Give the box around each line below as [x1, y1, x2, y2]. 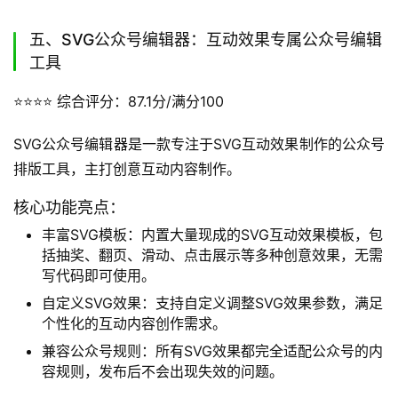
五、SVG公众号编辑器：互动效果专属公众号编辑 [29, 29, 382, 49]
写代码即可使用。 [42, 266, 155, 284]
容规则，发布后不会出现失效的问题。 [42, 362, 283, 380]
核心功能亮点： [13, 197, 125, 217]
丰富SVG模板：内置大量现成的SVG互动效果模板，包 [42, 225, 383, 243]
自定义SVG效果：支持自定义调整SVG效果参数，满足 [42, 293, 383, 312]
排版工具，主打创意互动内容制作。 [13, 159, 241, 178]
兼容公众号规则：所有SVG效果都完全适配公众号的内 [42, 341, 383, 360]
